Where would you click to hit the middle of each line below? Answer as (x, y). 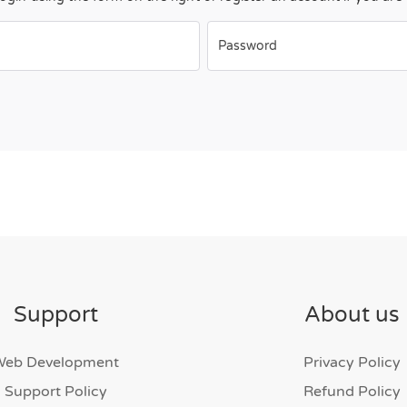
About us (352, 315)
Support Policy (55, 392)
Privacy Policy (352, 362)
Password (248, 46)
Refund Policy (352, 392)
